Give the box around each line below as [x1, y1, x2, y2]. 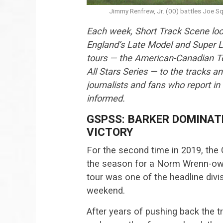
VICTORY [87, 125, 133, 138]
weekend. [87, 185, 125, 196]
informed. [87, 93, 125, 104]
